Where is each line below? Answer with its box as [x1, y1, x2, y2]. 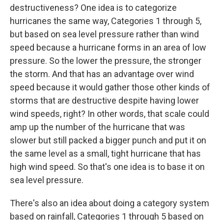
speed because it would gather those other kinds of [10, 82, 210, 92]
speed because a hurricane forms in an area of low [10, 42, 206, 53]
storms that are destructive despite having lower [10, 95, 199, 106]
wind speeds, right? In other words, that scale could [10, 108, 209, 119]
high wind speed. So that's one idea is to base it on [10, 161, 205, 172]
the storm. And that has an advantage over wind [10, 68, 194, 79]
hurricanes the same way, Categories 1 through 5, [10, 15, 201, 26]
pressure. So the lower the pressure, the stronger [10, 55, 201, 66]
